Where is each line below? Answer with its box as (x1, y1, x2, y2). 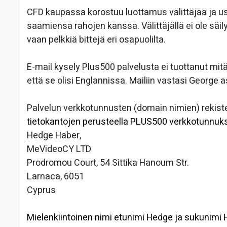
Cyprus (27, 183, 56, 198)
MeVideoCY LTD (27, 142, 91, 157)
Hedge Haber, (27, 129, 81, 143)
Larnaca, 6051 (27, 170, 84, 184)
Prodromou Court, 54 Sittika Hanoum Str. (27, 156, 189, 170)
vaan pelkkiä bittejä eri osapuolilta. (27, 33, 166, 47)
